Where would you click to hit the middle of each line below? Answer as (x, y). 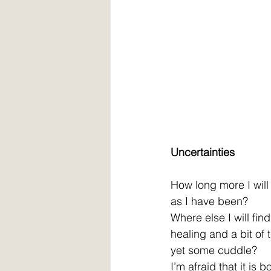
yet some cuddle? (214, 250)
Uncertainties (203, 152)
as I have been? (209, 201)
